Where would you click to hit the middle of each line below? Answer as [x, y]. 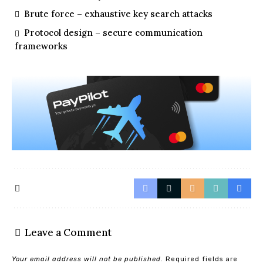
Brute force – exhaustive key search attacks [119, 14]
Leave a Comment [68, 233]
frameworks [41, 46]
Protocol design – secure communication [114, 33]
